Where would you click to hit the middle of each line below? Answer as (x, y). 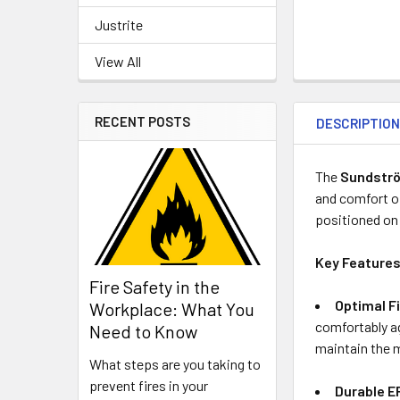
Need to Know (143, 332)
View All (118, 61)
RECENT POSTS (142, 121)
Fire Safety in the (154, 287)
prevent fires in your (149, 386)
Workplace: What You (172, 309)
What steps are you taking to (175, 364)
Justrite (119, 25)
